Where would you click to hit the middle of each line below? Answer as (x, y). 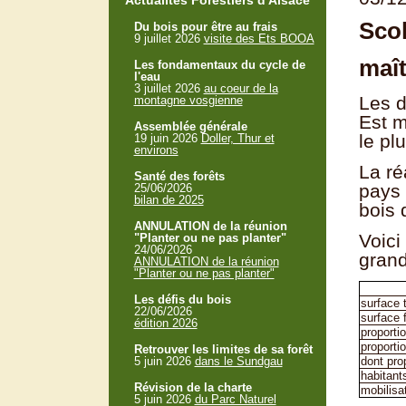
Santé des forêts (179, 176)
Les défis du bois (182, 300)
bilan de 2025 (169, 200)
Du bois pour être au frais (205, 27)
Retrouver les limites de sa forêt (223, 349)
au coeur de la (241, 88)
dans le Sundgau (238, 361)
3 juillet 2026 (169, 88)
